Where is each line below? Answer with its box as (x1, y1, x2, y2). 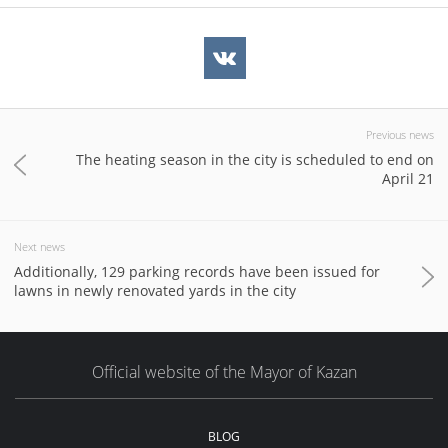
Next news (14, 239, 65, 254)
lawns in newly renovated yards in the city (14, 281, 296, 300)
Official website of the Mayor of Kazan (91, 361, 357, 383)
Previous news (366, 127, 434, 142)
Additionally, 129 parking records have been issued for (14, 262, 380, 281)
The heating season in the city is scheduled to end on (76, 150, 434, 169)
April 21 (382, 169, 434, 188)
